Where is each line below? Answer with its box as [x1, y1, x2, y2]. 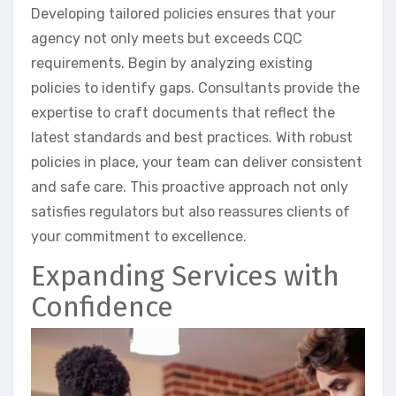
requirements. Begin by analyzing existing [31, 54, 313, 72]
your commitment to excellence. [31, 227, 247, 245]
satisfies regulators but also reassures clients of [31, 202, 350, 220]
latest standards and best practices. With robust [31, 128, 353, 146]
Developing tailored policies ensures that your [31, 4, 336, 22]
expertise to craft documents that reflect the [31, 103, 335, 121]
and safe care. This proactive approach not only [31, 178, 348, 195]
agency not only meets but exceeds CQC [31, 29, 302, 47]
